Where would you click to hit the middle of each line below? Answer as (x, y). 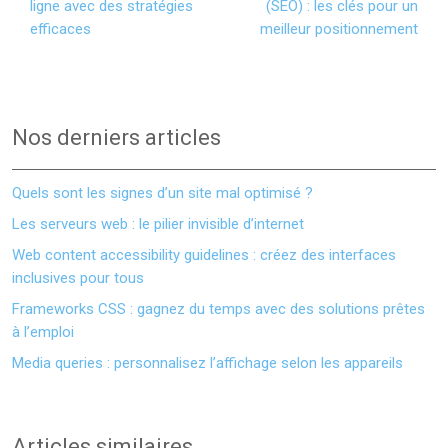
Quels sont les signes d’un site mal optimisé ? (162, 193)
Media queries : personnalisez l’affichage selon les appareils (207, 363)
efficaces (60, 29)
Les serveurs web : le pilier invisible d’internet (158, 224)
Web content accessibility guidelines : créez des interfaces (204, 255)
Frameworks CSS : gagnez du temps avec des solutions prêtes (218, 309)
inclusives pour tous (78, 278)
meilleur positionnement (339, 29)
